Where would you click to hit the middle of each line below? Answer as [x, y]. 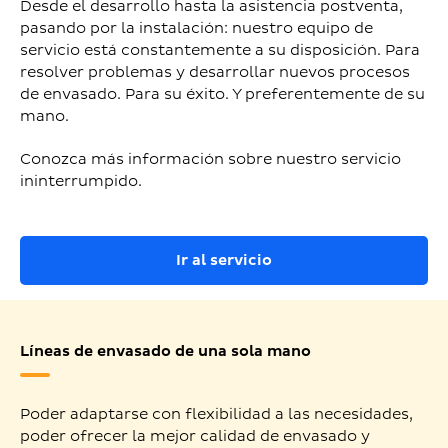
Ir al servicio [224, 260]
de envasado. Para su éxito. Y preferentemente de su [222, 94]
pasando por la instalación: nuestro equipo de [196, 28]
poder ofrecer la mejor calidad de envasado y [195, 436]
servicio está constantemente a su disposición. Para [220, 50]
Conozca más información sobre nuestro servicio [210, 159]
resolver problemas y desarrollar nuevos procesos [215, 72]
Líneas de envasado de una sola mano [165, 351]
